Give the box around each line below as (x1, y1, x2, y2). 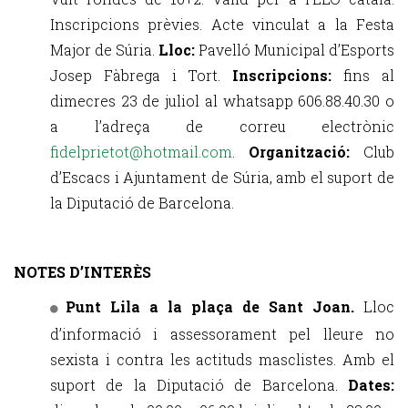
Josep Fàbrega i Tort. (50, 66, 233, 85)
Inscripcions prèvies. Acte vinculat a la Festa (50, 15, 394, 34)
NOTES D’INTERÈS (14, 262, 151, 281)
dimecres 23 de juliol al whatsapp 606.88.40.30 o (50, 91, 394, 110)
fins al (331, 66, 395, 85)
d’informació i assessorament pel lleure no (50, 324, 394, 343)
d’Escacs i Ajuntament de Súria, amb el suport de (50, 168, 394, 187)
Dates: (348, 375, 394, 394)
